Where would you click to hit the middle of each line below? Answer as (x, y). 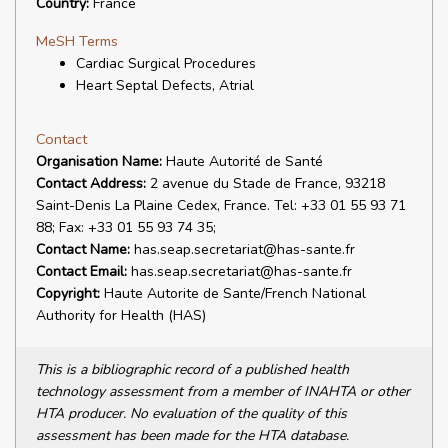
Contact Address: (91, 183)
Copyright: (68, 293)
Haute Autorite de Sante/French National (233, 293)
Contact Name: (83, 249)
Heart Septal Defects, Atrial (165, 85)
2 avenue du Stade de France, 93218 (265, 183)
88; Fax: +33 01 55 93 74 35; (126, 227)
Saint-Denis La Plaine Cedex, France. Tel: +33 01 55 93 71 (221, 205)
